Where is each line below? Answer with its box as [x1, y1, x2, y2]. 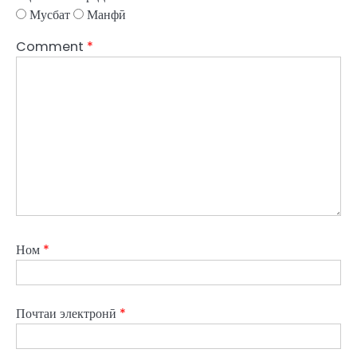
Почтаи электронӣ [16, 304, 120, 323]
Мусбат [26, 5, 70, 24]
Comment [16, 37, 87, 56]
